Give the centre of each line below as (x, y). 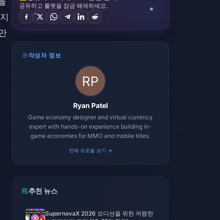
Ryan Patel (90, 105)
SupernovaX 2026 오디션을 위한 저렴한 (99, 213)
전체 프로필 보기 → (90, 150)
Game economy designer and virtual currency (90, 117)
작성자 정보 (45, 55)
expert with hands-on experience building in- (90, 126)
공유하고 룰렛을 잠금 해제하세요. (63, 6)
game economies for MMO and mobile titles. (90, 136)
